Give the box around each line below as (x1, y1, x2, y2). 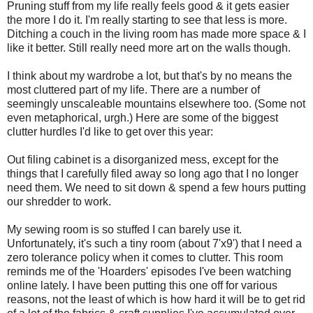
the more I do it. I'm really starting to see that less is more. (7, 13, 287, 26)
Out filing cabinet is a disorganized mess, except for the (7, 153, 279, 166)
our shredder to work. (7, 195, 111, 208)
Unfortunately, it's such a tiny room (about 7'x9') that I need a (7, 237, 302, 249)
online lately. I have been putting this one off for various (7, 279, 277, 291)
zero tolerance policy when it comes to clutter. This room (7, 251, 283, 263)
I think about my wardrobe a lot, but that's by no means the (7, 69, 292, 82)
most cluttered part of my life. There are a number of (7, 83, 260, 96)
